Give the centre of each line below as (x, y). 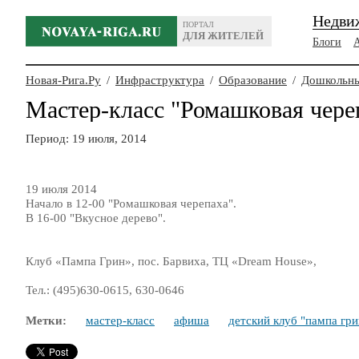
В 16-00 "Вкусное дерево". (97, 218)
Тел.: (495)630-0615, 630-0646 (105, 290)
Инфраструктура (160, 80)
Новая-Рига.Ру (63, 80)
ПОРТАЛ (198, 24)
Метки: (46, 321)
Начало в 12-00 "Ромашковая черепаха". (131, 204)
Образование (253, 80)
